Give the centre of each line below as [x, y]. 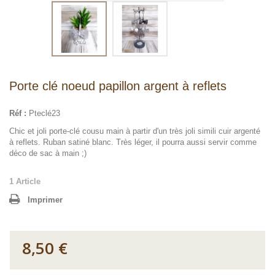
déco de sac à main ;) [48, 153]
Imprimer [45, 200]
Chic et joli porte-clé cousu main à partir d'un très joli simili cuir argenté [135, 131]
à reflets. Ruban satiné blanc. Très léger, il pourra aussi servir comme [133, 142]
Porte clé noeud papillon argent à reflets [118, 86]
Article [28, 181]
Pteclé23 [45, 113]
